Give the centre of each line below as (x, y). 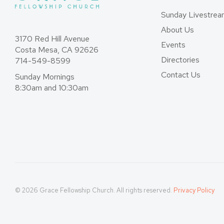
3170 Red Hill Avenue (52, 39)
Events (173, 45)
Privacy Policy (194, 190)
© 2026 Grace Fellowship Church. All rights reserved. (94, 190)
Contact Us (181, 75)
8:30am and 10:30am (52, 88)
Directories (180, 60)
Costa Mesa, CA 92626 (57, 50)
